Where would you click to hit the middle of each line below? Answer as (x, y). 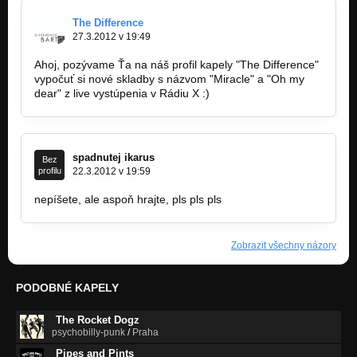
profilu (49, 171)
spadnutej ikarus (114, 158)
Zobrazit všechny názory (284, 246)
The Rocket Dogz (98, 320)
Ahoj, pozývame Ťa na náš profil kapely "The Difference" (177, 65)
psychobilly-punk (88, 333)
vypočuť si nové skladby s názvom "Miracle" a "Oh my (169, 79)
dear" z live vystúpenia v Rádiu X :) (122, 94)
